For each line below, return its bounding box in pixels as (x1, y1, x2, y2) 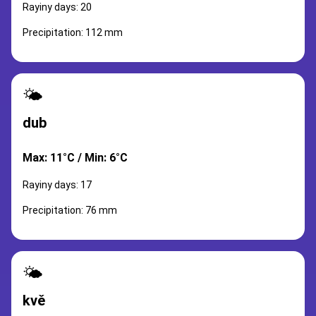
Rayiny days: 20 (23, 1, 92, 13)
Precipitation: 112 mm (23, 27, 123, 38)
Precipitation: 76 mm (23, 205, 117, 216)
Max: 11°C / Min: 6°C (23, 151, 128, 164)
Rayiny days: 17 (23, 179, 92, 190)
